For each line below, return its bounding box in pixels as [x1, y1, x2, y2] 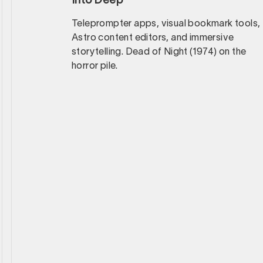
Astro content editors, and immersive [72, 34, 234, 42]
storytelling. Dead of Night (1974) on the [72, 48, 247, 56]
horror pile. [72, 62, 118, 70]
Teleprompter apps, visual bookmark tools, [72, 20, 261, 28]
